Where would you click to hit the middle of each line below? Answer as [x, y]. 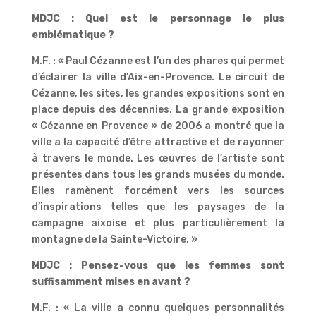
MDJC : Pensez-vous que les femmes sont [158, 265]
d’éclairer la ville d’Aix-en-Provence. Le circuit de [158, 77]
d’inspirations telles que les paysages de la [158, 207]
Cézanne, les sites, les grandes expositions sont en [158, 93]
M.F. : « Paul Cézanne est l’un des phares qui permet [158, 61]
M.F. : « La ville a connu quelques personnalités [158, 308]
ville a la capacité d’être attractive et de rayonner [158, 142]
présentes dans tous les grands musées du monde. [158, 174]
